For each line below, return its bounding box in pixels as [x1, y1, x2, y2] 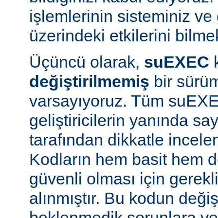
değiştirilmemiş [29, 72, 149, 91]
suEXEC [144, 52, 209, 71]
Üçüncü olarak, [29, 52, 144, 71]
